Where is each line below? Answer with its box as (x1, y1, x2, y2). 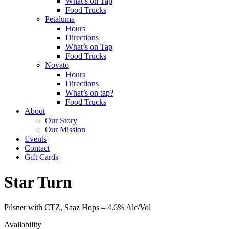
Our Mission (45, 125, 85, 134)
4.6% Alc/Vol (107, 202, 151, 212)
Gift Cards (25, 152, 58, 162)
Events (25, 134, 47, 143)
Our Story (45, 116, 77, 125)
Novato (45, 60, 69, 70)
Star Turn (4, 173, 72, 192)
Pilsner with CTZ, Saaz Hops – (4, 202, 107, 212)
